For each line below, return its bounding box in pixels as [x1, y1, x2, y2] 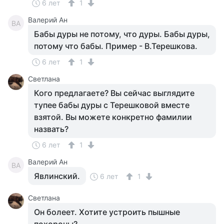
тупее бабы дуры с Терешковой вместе [34, 100, 189, 110]
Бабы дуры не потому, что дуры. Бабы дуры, [34, 29, 210, 39]
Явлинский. [34, 171, 80, 181]
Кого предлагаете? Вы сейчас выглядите [34, 88, 194, 98]
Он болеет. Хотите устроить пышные [34, 207, 180, 217]
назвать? [34, 124, 68, 134]
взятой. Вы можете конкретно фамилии [34, 112, 192, 122]
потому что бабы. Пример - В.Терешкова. [34, 41, 197, 51]
